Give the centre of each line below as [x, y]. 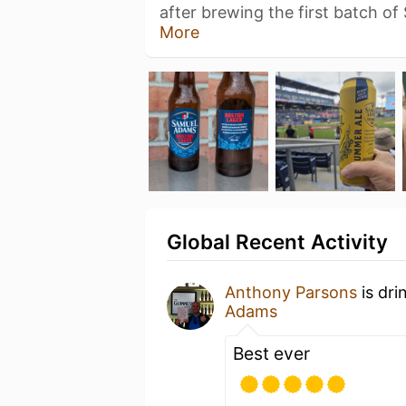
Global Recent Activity [277, 242]
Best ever [271, 353]
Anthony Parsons [291, 292]
